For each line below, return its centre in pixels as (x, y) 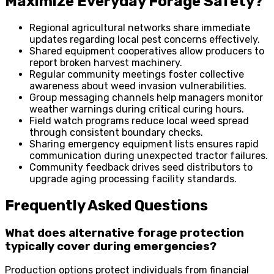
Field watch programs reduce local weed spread (139, 120)
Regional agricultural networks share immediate (140, 28)
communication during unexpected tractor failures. (149, 155)
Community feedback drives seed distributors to (141, 167)
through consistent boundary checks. (116, 132)
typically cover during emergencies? (111, 246)
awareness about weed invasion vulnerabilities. (138, 86)
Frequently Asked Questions (106, 205)
